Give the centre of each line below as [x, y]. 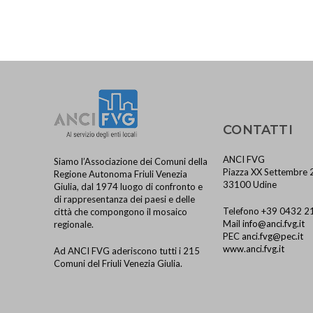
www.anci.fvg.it [254, 249]
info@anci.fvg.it [274, 224]
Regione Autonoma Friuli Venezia [121, 174]
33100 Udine [250, 184]
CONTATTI [258, 130]
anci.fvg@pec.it [273, 236]
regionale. [74, 224]
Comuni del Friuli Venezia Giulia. [118, 263]
